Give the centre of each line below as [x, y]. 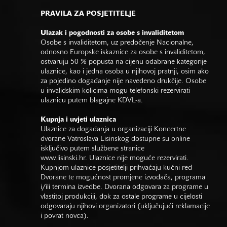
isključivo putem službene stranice [92, 149]
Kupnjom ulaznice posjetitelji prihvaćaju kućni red [116, 168]
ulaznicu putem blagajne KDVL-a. [93, 101]
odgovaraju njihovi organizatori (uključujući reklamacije [125, 206]
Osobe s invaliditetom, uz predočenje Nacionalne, [117, 43]
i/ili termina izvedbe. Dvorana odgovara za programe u [124, 187]
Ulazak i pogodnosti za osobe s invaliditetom [112, 33]
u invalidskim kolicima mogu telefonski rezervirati [115, 91]
